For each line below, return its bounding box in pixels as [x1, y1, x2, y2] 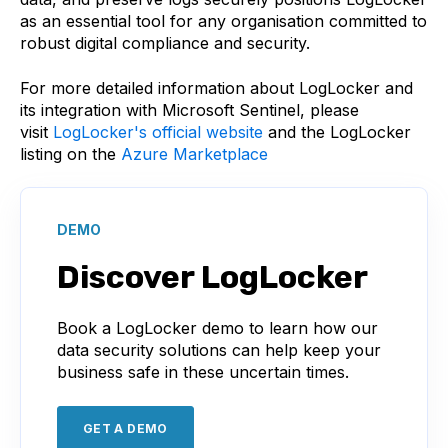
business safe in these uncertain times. [57, 362, 354, 383]
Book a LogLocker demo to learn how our [57, 318, 378, 339]
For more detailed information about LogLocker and [20, 77, 413, 98]
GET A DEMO [83, 420, 168, 436]
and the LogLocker [268, 121, 411, 142]
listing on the [20, 143, 116, 164]
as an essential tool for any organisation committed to [20, 11, 427, 32]
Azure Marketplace [121, 143, 268, 164]
